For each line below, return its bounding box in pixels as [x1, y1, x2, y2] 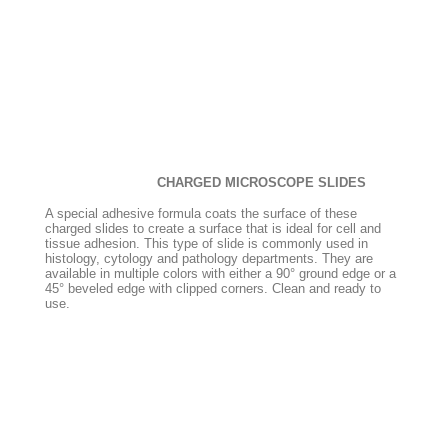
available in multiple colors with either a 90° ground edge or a [45, 266, 396, 281]
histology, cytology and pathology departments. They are [45, 251, 373, 266]
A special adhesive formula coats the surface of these [45, 206, 357, 221]
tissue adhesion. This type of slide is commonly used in [45, 236, 368, 251]
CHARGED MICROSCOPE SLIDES [157, 174, 366, 190]
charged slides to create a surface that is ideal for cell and [45, 221, 381, 236]
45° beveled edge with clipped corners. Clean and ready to [45, 281, 381, 296]
